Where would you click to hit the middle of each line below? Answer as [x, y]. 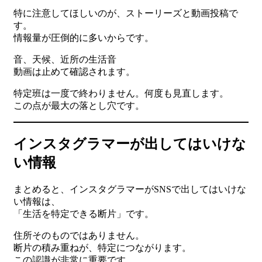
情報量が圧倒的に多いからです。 [84, 38]
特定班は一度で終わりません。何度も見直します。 [121, 94]
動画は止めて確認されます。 [74, 72]
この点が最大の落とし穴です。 [79, 106]
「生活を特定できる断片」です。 [84, 214]
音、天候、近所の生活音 [65, 60]
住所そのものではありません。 [79, 236]
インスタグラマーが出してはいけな [130, 144]
